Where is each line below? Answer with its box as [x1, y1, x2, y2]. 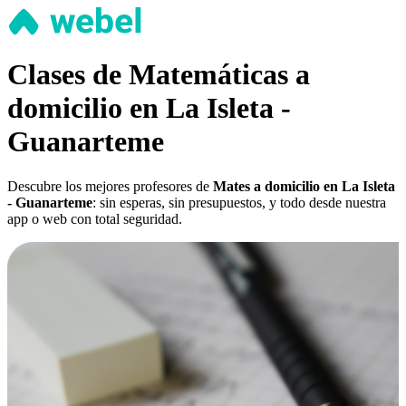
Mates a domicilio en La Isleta [213, 178, 395, 194]
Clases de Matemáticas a [7, 58, 310, 92]
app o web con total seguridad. [7, 210, 182, 227]
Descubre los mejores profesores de [7, 178, 213, 194]
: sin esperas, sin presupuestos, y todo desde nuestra [92, 194, 386, 210]
